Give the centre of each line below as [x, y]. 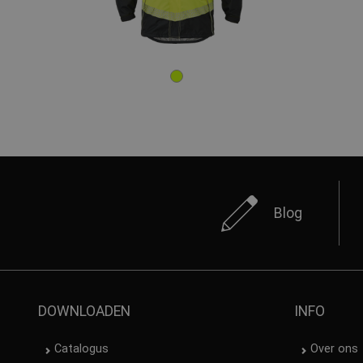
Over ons [335, 349]
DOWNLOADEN [84, 312]
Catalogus [81, 349]
